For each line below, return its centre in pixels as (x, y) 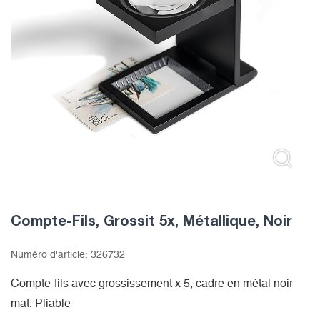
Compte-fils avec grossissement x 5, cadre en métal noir (152, 284)
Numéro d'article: (51, 255)
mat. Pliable (41, 304)
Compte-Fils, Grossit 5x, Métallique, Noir (151, 220)
